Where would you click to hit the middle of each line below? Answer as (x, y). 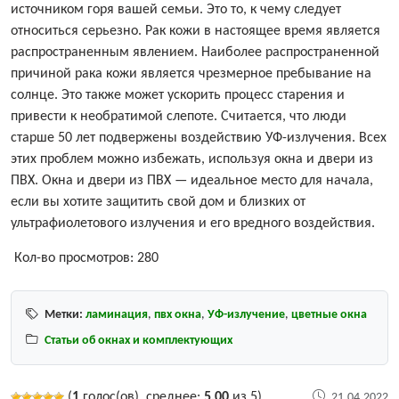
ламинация (117, 315)
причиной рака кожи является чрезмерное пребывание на (191, 74)
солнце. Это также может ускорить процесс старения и (178, 96)
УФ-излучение (246, 315)
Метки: (64, 315)
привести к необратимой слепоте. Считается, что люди (179, 117)
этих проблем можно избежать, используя (142, 160)
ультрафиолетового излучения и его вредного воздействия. (193, 224)
